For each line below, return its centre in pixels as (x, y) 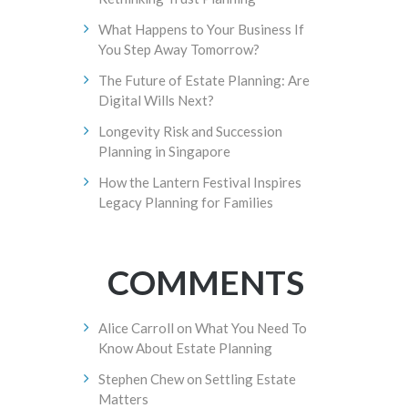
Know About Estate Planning (185, 348)
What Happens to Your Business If (201, 29)
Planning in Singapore (164, 151)
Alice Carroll (136, 328)
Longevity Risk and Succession (190, 131)
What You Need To (250, 328)
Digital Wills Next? (156, 100)
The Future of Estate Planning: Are (204, 80)
